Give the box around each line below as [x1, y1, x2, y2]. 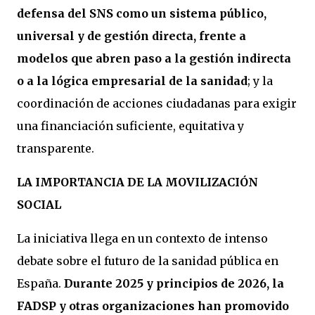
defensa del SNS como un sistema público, [17, 6, 266, 20]
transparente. [17, 141, 94, 155]
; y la [247, 74, 273, 88]
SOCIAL [17, 198, 64, 212]
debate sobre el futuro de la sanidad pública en [17, 254, 278, 268]
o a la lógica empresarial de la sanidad [17, 74, 247, 88]
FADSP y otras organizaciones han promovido [17, 299, 289, 313]
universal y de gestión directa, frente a [17, 29, 246, 43]
